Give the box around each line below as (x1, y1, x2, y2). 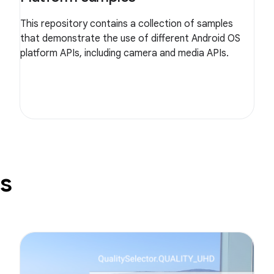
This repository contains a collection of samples (20, 18, 233, 30)
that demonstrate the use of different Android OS (20, 32, 240, 45)
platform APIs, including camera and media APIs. (20, 47, 229, 59)
